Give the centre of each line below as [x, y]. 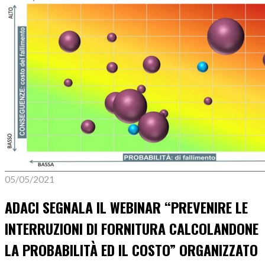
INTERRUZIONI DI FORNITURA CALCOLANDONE [132, 229]
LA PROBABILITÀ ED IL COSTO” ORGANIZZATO [131, 250]
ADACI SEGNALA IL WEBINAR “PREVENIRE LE [126, 207]
